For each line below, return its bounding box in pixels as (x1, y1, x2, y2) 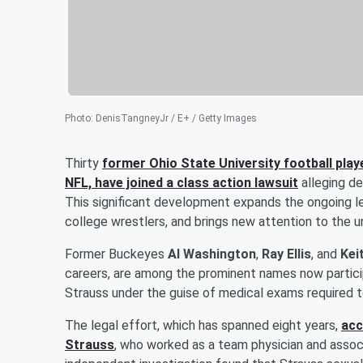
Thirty (65, 155, 102, 171)
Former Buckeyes (65, 246, 168, 262)
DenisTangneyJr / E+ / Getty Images (96, 112, 257, 124)
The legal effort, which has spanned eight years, (65, 317, 341, 333)
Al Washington (168, 246, 256, 262)
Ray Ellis (262, 246, 311, 262)
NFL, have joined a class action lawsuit (65, 174, 298, 190)
